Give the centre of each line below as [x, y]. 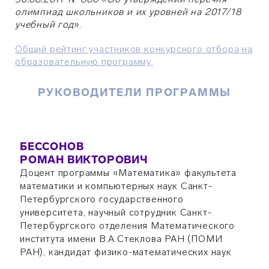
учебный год [44, 24]
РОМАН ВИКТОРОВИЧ [84, 160]
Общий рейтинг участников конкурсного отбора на [134, 49]
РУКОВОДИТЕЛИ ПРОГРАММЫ [134, 92]
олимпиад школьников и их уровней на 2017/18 [128, 12]
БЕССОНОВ [52, 147]
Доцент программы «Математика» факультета [128, 173]
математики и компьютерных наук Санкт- [116, 186]
